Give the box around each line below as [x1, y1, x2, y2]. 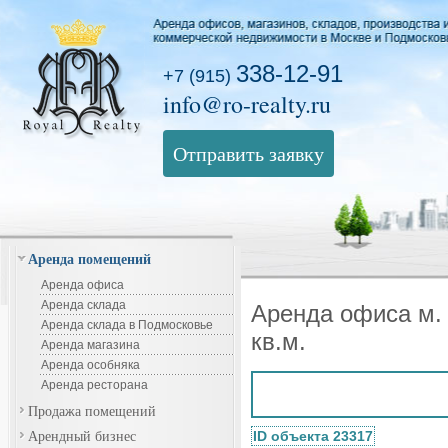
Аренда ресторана [41, 378, 148, 392]
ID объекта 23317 [253, 428, 373, 444]
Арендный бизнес [28, 426, 136, 445]
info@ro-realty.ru [163, 88, 331, 120]
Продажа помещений [28, 401, 156, 420]
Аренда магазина [41, 338, 140, 352]
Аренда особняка [41, 358, 140, 372]
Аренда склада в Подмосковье [41, 318, 213, 332]
